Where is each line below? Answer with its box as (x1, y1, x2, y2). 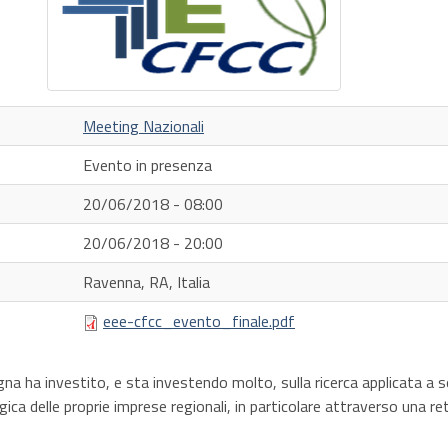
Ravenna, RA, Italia (83, 270, 210, 295)
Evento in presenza (83, 153, 212, 178)
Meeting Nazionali (83, 114, 204, 139)
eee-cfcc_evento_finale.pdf (103, 309, 295, 334)
